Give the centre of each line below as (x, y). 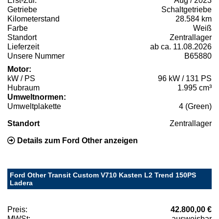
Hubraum (23, 88)
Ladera (21, 183)
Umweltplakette (34, 106)
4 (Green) (195, 106)
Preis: (17, 209)
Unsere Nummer (36, 56)
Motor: (19, 69)
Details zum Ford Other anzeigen (77, 140)
